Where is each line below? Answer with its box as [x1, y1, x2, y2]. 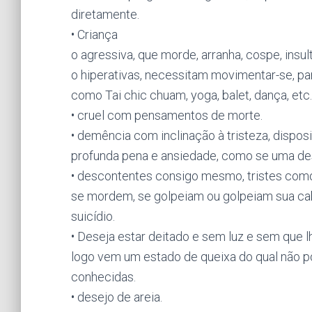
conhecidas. [71, 270, 136, 284]
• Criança [71, 27, 118, 42]
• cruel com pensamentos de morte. [71, 108, 263, 123]
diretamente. [71, 7, 139, 22]
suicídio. [71, 209, 115, 224]
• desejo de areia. [71, 290, 162, 304]
